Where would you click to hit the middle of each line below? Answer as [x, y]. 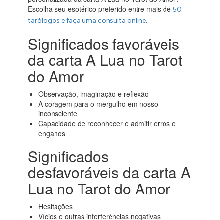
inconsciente [58, 113]
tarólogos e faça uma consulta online [87, 20]
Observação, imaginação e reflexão [94, 94]
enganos [52, 133]
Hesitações [56, 206]
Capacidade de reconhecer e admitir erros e [107, 123]
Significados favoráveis [104, 43]
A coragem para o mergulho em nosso [98, 103]
